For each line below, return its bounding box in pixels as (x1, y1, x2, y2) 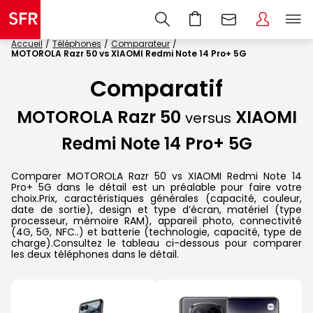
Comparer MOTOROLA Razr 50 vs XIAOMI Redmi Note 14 (11, 168, 302, 183)
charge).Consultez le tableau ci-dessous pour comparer (11, 235, 302, 250)
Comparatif (90, 73, 223, 105)
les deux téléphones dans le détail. (11, 247, 179, 261)
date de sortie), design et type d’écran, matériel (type (11, 202, 302, 217)
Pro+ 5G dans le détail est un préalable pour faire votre (11, 180, 302, 194)
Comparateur (111, 38, 170, 50)
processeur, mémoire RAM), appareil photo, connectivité (11, 213, 302, 228)
